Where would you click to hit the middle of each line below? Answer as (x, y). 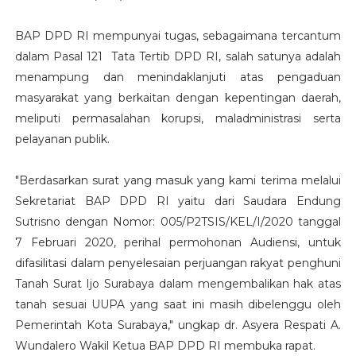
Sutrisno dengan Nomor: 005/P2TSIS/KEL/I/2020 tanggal (178, 221)
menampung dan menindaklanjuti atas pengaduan (178, 77)
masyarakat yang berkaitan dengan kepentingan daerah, (178, 97)
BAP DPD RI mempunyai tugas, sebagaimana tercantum (178, 35)
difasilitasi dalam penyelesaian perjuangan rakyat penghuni (178, 263)
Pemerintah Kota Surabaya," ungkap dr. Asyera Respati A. (178, 325)
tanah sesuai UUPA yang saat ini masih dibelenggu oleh (178, 304)
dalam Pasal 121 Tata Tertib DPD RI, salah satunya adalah (178, 56)
